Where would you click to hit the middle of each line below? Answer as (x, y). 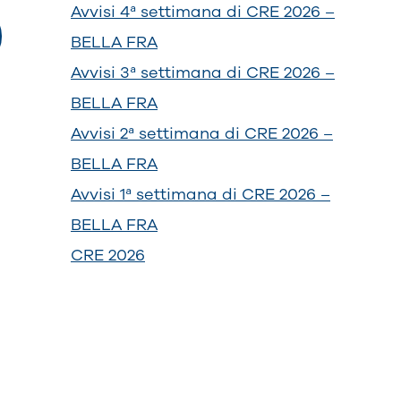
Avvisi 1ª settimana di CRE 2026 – (200, 194)
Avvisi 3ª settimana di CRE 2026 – (203, 72)
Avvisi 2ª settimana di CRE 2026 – (202, 133)
